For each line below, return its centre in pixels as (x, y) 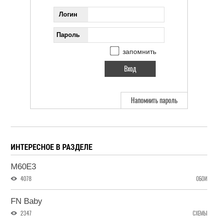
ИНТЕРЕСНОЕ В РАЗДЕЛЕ (52, 147)
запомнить (139, 52)
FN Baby (27, 201)
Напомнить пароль (154, 100)
